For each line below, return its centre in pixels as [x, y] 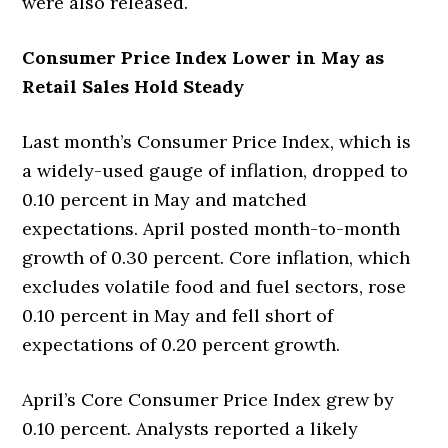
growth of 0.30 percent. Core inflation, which [216, 257]
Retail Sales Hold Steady [133, 86]
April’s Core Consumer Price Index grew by [208, 399]
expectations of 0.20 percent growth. [181, 344]
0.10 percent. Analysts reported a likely [190, 428]
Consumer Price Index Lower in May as [203, 57]
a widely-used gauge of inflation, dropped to [215, 170]
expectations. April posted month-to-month [211, 228]
